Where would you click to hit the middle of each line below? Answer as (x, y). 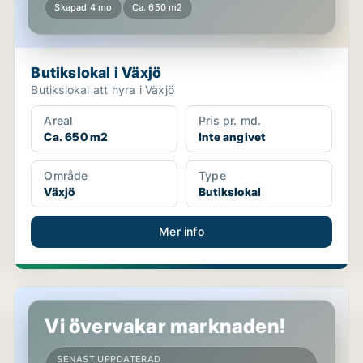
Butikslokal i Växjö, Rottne (97, 295)
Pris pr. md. (230, 120)
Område (66, 175)
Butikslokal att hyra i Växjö (102, 90)
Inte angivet (232, 137)
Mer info (181, 231)
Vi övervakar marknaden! (165, 326)
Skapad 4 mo (83, 7)
